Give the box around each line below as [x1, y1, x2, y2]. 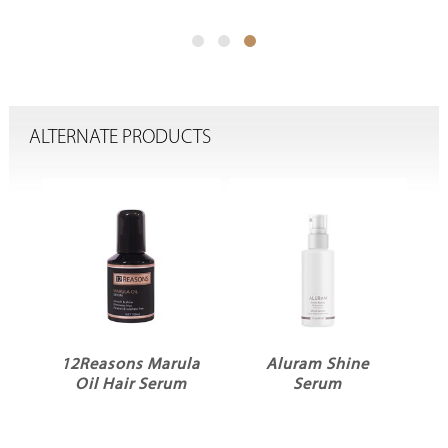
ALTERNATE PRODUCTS [28, 127, 211, 148]
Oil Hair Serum [74, 377, 187, 394]
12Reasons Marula [61, 357, 201, 374]
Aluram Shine [266, 357, 370, 374]
